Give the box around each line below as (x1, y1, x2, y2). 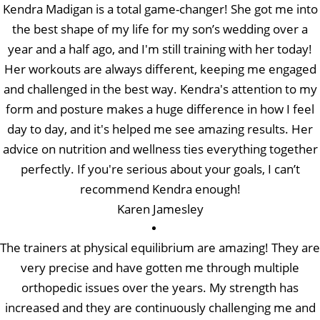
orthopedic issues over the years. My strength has (21, 279, 299, 296)
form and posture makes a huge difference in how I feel (6, 100, 314, 117)
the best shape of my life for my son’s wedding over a (12, 20, 308, 37)
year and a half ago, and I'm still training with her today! (8, 40, 312, 57)
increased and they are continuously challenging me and (4, 299, 316, 316)
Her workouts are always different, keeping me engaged (4, 60, 316, 77)
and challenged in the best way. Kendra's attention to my (3, 80, 317, 97)
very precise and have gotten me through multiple (21, 259, 299, 276)
